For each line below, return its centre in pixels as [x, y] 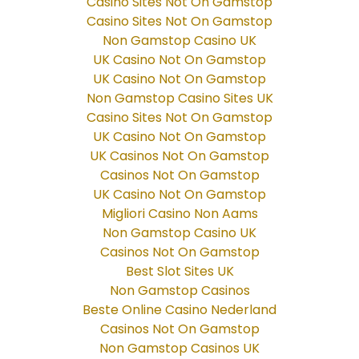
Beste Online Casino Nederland [179, 310]
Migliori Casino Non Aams [179, 214]
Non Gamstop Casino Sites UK [179, 99]
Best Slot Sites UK [179, 272]
